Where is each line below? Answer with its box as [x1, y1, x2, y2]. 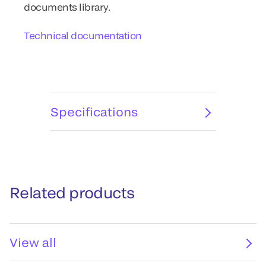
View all [9, 235, 56, 249]
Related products [9, 183, 135, 201]
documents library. [24, 1, 111, 12]
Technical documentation [24, 30, 142, 41]
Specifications [50, 104, 138, 119]
